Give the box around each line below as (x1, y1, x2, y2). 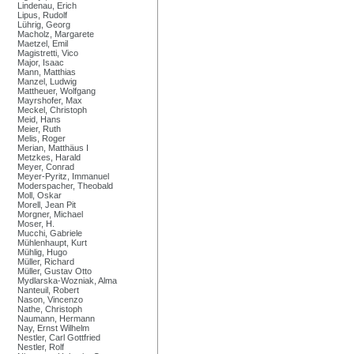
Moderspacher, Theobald (17, 180, 113, 190)
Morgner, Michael (17, 209, 83, 219)
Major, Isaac (17, 57, 64, 67)
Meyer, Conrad (17, 161, 74, 171)
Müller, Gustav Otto (17, 265, 92, 276)
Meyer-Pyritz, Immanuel (17, 171, 109, 181)
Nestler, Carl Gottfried (17, 332, 100, 342)
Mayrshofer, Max (17, 95, 82, 105)
